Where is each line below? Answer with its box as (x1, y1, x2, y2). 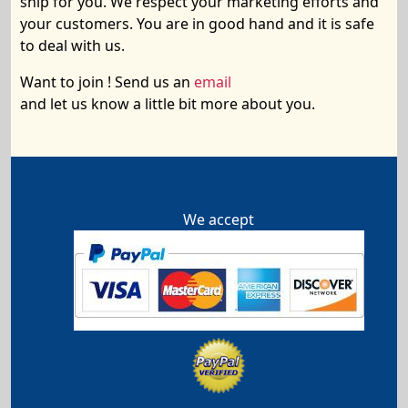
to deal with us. (20, 36, 125, 56)
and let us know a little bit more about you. (20, 94, 315, 114)
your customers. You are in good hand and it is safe (20, 14, 374, 34)
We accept (183, 209, 254, 229)
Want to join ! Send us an (20, 72, 194, 92)
